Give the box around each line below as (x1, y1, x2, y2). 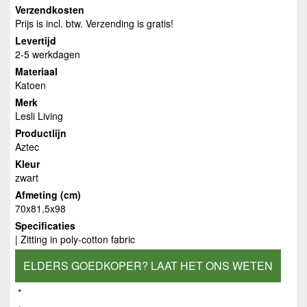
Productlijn (15, 126, 66, 140)
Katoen (15, 78, 46, 92)
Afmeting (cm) (15, 188, 81, 201)
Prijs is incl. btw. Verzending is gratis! (15, 16, 173, 30)
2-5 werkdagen (15, 47, 80, 61)
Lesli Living (15, 109, 63, 123)
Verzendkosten (15, 3, 84, 16)
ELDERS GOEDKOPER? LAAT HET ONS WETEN (23, 258, 273, 273)
